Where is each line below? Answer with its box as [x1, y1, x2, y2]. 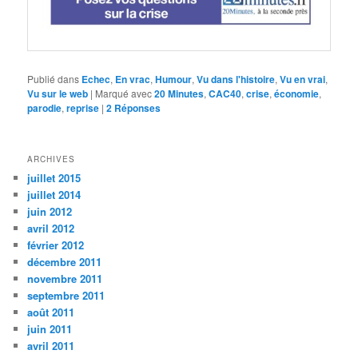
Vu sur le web [27, 86, 89, 101]
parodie [27, 100, 62, 115]
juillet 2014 [27, 186, 82, 202]
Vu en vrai [280, 71, 326, 86]
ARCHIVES [27, 153, 76, 165]
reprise [66, 100, 100, 115]
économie [274, 86, 320, 101]
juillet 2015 [27, 169, 82, 185]
